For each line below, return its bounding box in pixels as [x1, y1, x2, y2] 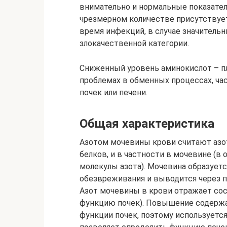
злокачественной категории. [80, 39, 189, 49]
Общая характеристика [80, 117, 214, 131]
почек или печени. [80, 88, 147, 98]
